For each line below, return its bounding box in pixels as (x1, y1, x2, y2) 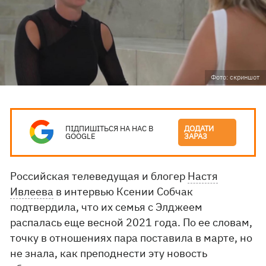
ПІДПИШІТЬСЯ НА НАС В (65, 123, 154, 134)
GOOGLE (65, 131, 96, 141)
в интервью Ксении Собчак (53, 185, 194, 198)
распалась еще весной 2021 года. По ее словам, (10, 216, 253, 229)
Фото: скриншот (211, 73, 259, 81)
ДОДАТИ (184, 123, 214, 134)
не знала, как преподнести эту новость (10, 246, 208, 260)
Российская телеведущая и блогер (10, 169, 188, 183)
